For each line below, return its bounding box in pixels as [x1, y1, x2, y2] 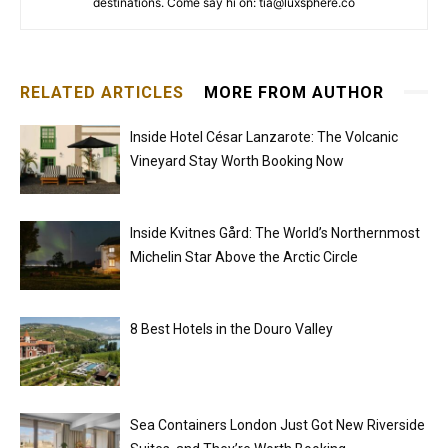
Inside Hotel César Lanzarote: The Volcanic [130, 128, 398, 145]
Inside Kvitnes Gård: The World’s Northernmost [130, 224, 420, 241]
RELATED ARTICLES [20, 82, 184, 102]
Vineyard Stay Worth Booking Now [130, 152, 344, 169]
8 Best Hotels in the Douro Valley [130, 320, 333, 337]
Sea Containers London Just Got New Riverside [130, 416, 425, 433]
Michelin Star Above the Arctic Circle [130, 248, 358, 265]
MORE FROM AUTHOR [204, 82, 384, 102]
